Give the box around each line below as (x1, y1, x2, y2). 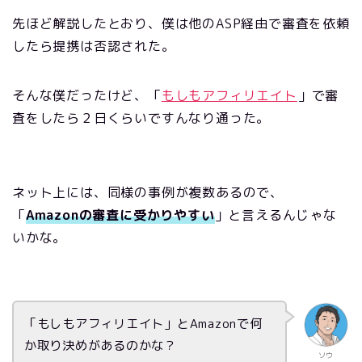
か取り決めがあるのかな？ (23, 337, 177, 355)
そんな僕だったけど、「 (12, 86, 162, 105)
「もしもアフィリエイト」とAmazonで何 (23, 315, 263, 333)
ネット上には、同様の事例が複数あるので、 (12, 183, 284, 202)
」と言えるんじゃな (214, 206, 337, 225)
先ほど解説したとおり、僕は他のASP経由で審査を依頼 (12, 15, 350, 33)
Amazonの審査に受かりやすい (25, 206, 215, 225)
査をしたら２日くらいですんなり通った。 (12, 109, 271, 128)
